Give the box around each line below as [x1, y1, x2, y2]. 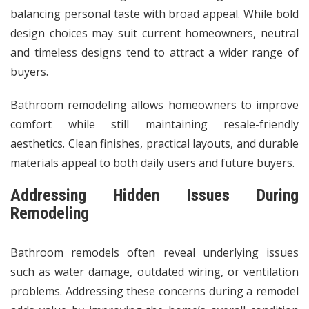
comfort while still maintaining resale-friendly [10, 116, 299, 132]
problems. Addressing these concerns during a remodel [10, 283, 299, 299]
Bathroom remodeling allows [10, 97, 168, 112]
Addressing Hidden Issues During [10, 185, 299, 205]
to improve [236, 97, 299, 112]
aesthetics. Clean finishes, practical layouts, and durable [10, 135, 299, 151]
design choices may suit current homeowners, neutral [10, 25, 299, 41]
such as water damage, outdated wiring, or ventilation [10, 263, 299, 279]
